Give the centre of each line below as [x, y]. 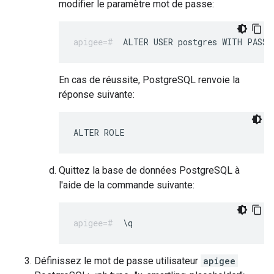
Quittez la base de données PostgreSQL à [149, 170]
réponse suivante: [97, 94]
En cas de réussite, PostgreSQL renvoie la [149, 80]
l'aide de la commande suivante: [127, 185]
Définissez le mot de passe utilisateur [117, 261]
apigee [219, 261]
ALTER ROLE [99, 132]
